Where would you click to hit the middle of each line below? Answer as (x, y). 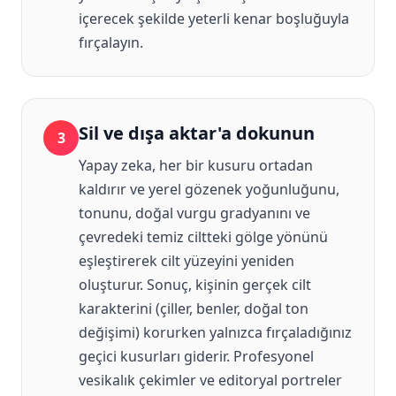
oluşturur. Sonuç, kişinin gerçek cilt (195, 285)
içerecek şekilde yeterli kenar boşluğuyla (214, 19)
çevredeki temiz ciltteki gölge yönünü (203, 237)
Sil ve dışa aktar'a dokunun (197, 133)
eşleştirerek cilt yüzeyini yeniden (187, 261)
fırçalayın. (111, 43)
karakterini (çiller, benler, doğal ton (194, 309)
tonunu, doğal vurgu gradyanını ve (194, 213)
